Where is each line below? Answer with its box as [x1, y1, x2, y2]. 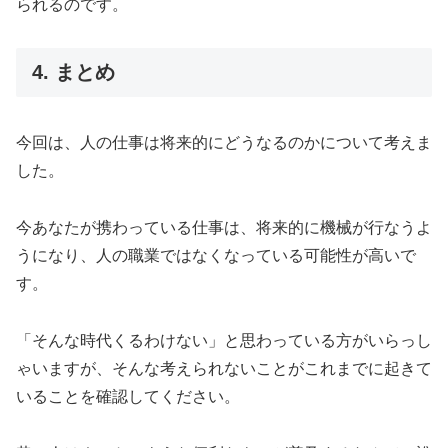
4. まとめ [32, 60, 115, 83]
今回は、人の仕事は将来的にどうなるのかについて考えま [16, 134, 432, 152]
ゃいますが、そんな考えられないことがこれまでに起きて [16, 359, 432, 377]
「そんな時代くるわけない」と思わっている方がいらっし [16, 331, 432, 349]
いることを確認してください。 [16, 387, 240, 405]
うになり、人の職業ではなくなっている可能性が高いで [16, 247, 416, 265]
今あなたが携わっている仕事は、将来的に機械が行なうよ [16, 219, 432, 237]
